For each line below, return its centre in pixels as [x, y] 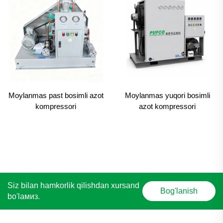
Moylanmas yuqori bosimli [167, 95]
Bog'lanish [179, 191]
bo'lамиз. [24, 197]
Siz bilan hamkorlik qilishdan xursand [73, 186]
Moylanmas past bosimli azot [56, 95]
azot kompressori [167, 106]
